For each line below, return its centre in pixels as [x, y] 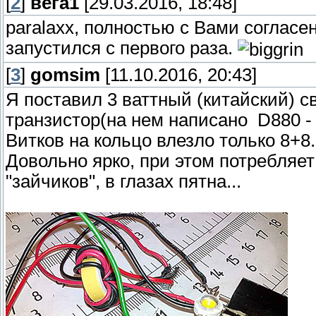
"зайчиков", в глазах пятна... [123, 182]
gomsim [65, 75]
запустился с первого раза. [122, 48]
